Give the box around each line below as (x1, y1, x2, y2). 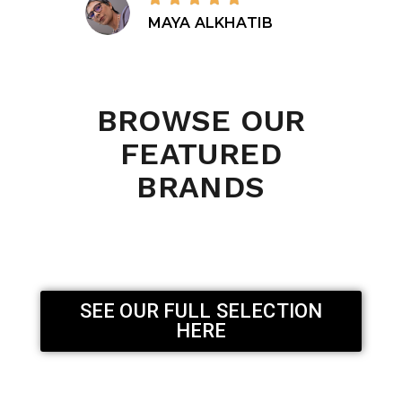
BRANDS (136, 168, 266, 205)
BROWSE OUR (96, 101, 306, 138)
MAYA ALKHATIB (148, 13, 274, 31)
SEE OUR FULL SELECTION (79, 299, 323, 322)
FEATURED (120, 135, 282, 171)
